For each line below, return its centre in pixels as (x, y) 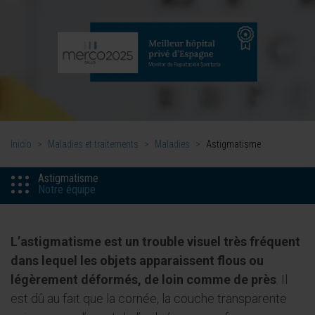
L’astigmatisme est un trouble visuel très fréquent (155, 242)
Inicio (21, 144)
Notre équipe (67, 190)
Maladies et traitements (93, 144)
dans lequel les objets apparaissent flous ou (137, 261)
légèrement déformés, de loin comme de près (143, 280)
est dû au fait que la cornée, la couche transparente (149, 299)
